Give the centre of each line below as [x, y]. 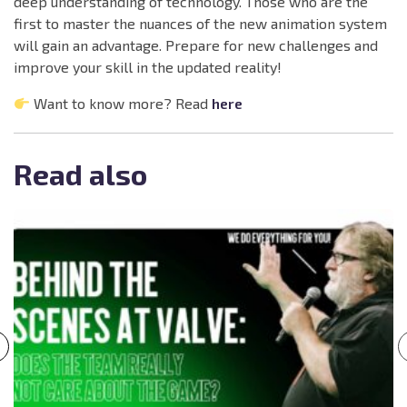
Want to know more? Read [121, 104]
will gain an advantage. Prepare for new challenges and [196, 45]
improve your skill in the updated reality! [148, 67]
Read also [80, 174]
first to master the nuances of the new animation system [200, 24]
